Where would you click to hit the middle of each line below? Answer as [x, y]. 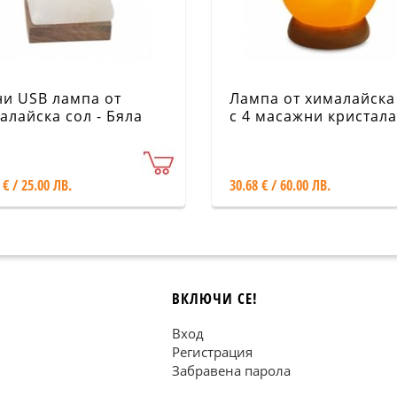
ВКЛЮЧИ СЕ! [215, 298]
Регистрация [212, 352]
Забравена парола [231, 370]
